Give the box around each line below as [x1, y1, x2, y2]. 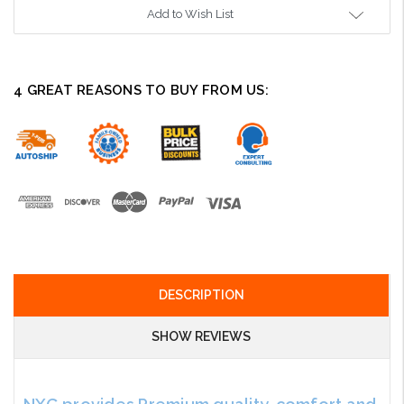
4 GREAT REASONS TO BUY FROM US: [14, 82, 269, 99]
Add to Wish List [147, 7, 234, 22]
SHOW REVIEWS [151, 329, 251, 344]
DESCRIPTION [158, 288, 244, 303]
